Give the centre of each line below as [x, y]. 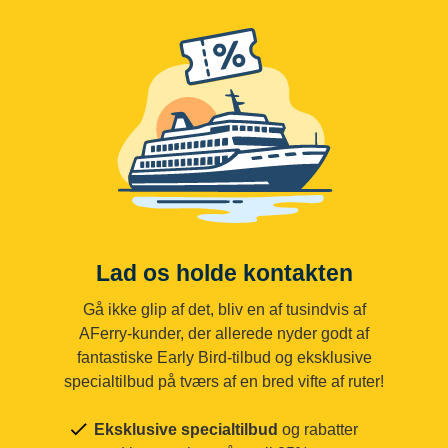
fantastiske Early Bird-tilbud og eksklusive [224, 357]
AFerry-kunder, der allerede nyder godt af [224, 333]
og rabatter [318, 429]
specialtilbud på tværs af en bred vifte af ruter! [224, 381]
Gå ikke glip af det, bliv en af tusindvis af [224, 309]
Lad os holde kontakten [224, 272]
